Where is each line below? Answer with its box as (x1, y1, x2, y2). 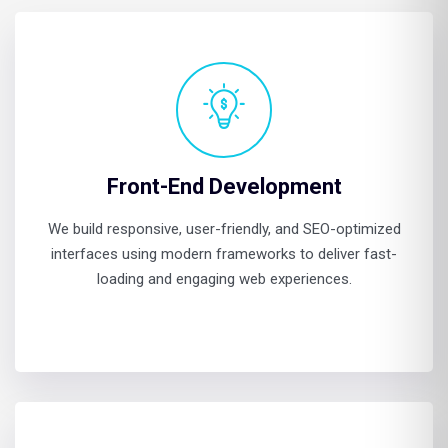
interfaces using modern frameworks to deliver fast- (51, 245, 397, 263)
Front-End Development (106, 174, 342, 199)
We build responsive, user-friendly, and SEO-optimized (47, 220, 401, 238)
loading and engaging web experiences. (96, 270, 352, 288)
